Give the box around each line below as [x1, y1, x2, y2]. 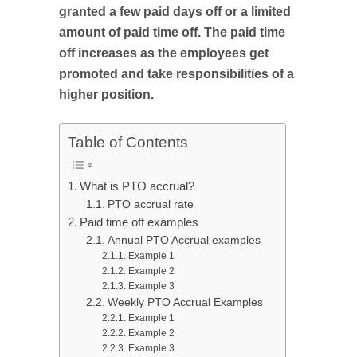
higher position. [59, 88, 154, 101]
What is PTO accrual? [80, 179, 195, 194]
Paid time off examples [80, 215, 199, 229]
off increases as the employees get [59, 46, 269, 60]
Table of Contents [68, 134, 188, 151]
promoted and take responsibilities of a [59, 67, 294, 80]
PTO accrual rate [107, 198, 194, 211]
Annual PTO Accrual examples [107, 234, 261, 247]
